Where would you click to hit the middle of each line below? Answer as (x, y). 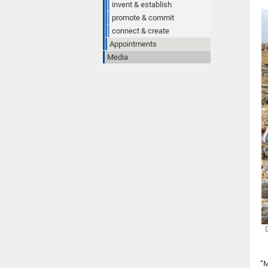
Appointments (133, 44)
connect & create (141, 31)
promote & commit (143, 17)
